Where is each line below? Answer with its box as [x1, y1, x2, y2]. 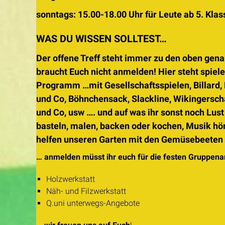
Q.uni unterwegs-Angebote [46, 198, 140, 208]
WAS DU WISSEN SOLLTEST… [36, 33, 167, 45]
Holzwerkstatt [46, 174, 95, 184]
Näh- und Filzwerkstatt [46, 186, 126, 196]
